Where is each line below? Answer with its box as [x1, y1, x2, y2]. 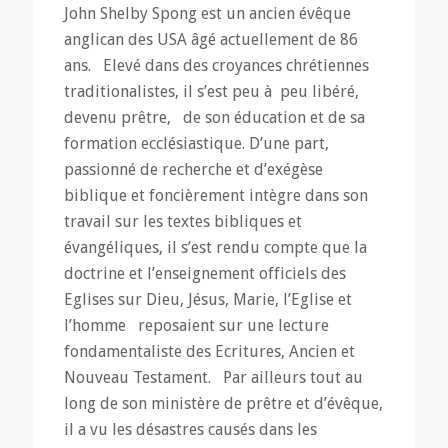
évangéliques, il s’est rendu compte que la [63, 237, 367, 257]
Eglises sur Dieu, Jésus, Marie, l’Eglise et [63, 289, 352, 309]
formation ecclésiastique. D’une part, [63, 133, 337, 153]
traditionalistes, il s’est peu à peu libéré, [63, 81, 359, 101]
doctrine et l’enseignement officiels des [63, 263, 346, 283]
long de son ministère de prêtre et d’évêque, [63, 393, 383, 413]
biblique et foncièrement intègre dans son [63, 185, 368, 205]
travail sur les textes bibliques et [63, 211, 302, 231]
